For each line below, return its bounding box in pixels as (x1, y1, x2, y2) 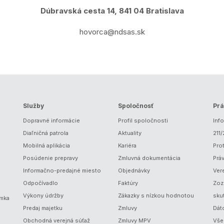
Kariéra (118, 142, 136, 149)
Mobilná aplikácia (23, 142, 70, 149)
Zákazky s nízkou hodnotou (118, 192, 194, 199)
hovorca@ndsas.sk (79, 27, 145, 36)
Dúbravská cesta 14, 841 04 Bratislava (40, 6, 184, 15)
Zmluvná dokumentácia (118, 154, 180, 161)
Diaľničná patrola (23, 129, 68, 136)
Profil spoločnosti (118, 117, 168, 124)
